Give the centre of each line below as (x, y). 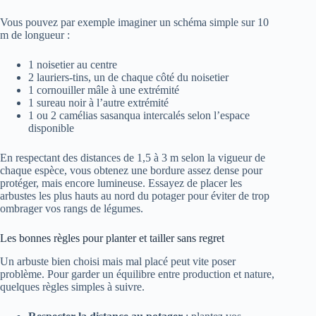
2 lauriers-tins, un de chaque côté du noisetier (128, 78)
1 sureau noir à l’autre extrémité (98, 103)
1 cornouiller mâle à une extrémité (104, 90)
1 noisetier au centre (73, 65)
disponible (51, 128)
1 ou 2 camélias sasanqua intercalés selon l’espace (139, 116)
